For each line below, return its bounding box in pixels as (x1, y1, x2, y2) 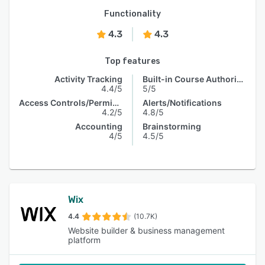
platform (67, 235, 101, 245)
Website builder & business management (67, 225, 225, 235)
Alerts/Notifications (143, 98, 222, 108)
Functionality (104, 9, 161, 19)
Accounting (75, 121, 122, 131)
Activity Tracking (54, 74, 122, 84)
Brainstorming (143, 121, 201, 131)
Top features (105, 56, 160, 66)
